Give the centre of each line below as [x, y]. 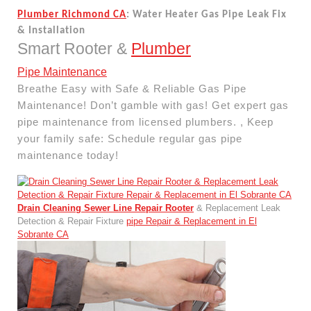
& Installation [51, 31]
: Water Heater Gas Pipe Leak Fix [207, 15]
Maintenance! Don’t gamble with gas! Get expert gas [153, 105]
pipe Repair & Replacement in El [192, 221]
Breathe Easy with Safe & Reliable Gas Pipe [132, 89]
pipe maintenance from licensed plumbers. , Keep [145, 122]
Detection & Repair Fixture [72, 221]
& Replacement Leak [237, 208]
